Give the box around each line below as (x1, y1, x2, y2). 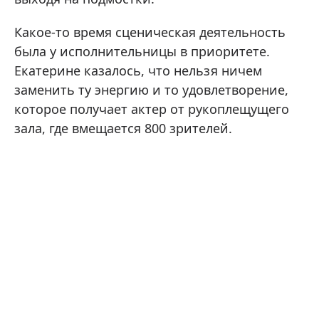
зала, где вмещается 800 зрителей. (14, 120, 232, 137)
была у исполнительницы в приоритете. (14, 43, 270, 60)
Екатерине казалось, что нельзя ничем (14, 62, 262, 79)
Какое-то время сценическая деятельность (14, 23, 286, 41)
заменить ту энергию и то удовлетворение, (14, 81, 288, 98)
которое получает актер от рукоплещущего (14, 100, 289, 117)
